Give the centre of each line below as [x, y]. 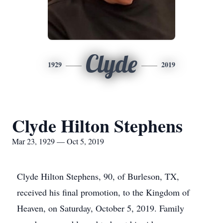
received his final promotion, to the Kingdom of [103, 192]
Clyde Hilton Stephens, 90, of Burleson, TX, [98, 176]
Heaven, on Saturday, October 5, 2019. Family [101, 208]
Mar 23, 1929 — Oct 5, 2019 [58, 141]
